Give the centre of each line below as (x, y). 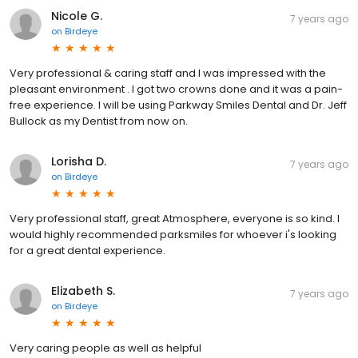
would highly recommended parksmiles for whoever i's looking (173, 235)
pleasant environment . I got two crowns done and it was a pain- (176, 89)
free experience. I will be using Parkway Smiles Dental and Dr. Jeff (178, 105)
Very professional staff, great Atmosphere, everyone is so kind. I (175, 219)
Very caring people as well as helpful (105, 348)
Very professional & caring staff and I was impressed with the (168, 73)
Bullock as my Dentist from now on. (99, 121)
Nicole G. (77, 16)
